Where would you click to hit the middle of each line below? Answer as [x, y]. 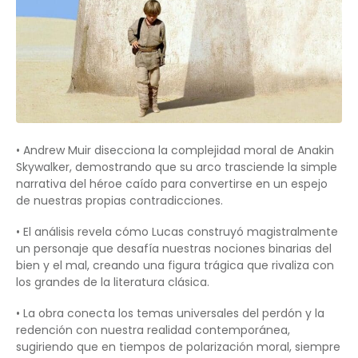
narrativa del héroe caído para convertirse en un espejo [172, 183]
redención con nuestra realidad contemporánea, [153, 330]
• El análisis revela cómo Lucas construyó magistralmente [177, 231]
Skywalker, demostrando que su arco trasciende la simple [177, 167]
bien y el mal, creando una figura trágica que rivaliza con [175, 265]
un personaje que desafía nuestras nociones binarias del [174, 248]
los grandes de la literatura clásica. [113, 282]
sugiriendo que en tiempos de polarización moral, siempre [178, 346]
